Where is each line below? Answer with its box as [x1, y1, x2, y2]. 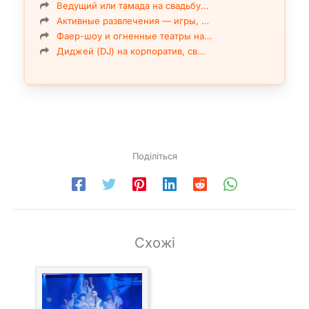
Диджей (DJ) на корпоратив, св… [57, 45, 205, 57]
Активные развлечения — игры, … [57, 14, 209, 26]
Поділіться [132, 150, 177, 161]
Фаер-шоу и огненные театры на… [57, 30, 212, 41]
